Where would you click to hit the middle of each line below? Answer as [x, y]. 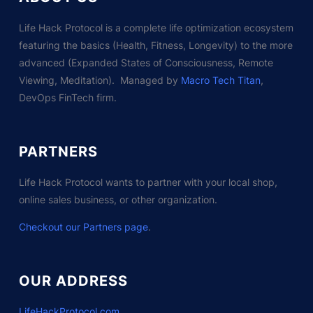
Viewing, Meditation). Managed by [100, 80]
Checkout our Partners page [83, 226]
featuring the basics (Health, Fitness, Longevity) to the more [155, 45]
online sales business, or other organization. [118, 199]
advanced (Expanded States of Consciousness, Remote [146, 62]
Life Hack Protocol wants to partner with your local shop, [148, 182]
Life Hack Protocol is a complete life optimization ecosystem [156, 27]
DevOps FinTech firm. [67, 97]
